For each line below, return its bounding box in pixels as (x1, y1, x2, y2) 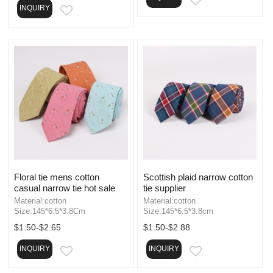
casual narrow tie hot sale (14, 182, 115, 193)
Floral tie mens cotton (14, 171, 99, 182)
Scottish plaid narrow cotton (143, 171, 253, 182)
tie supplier (143, 182, 186, 193)
